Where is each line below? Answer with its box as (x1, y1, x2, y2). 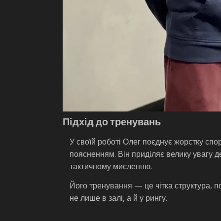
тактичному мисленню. (70, 160, 152, 172)
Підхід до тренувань (63, 115, 161, 128)
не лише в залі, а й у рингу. (70, 192, 167, 203)
